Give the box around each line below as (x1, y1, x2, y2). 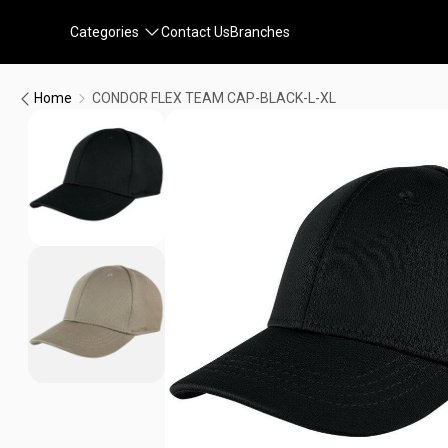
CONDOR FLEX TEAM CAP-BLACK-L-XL (92, 90, 336, 106)
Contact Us (161, 23, 230, 40)
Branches (230, 23, 290, 40)
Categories (70, 23, 139, 40)
